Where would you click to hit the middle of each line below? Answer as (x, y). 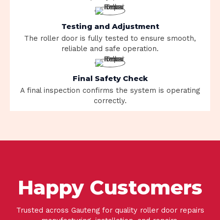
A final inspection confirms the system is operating (110, 90)
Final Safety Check (110, 79)
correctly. (110, 101)
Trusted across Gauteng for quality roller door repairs (110, 210)
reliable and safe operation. (110, 49)
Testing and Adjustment (110, 27)
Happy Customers (110, 187)
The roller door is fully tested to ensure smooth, (110, 38)
